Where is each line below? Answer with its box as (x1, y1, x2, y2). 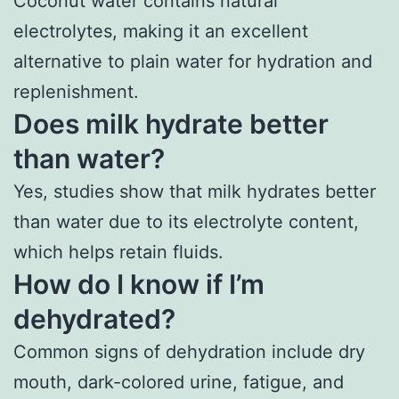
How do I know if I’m (13, 267, 265, 300)
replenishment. (13, 80, 139, 102)
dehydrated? (13, 302, 175, 335)
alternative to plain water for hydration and (13, 50, 372, 72)
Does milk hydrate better (13, 107, 329, 140)
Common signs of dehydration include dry (13, 340, 365, 362)
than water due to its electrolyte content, (13, 210, 359, 232)
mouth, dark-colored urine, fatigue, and (13, 370, 344, 393)
